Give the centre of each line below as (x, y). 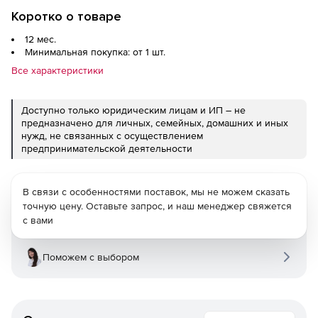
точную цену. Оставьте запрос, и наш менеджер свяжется (157, 206)
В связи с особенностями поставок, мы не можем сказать (156, 192)
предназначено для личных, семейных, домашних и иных (155, 123)
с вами (38, 220)
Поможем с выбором (91, 257)
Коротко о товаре (66, 16)
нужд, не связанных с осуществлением (112, 136)
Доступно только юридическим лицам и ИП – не (133, 110)
